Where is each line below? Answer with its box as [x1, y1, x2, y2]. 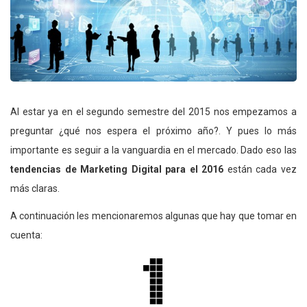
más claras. [10, 182, 60, 194]
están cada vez [223, 163, 297, 175]
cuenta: [10, 229, 42, 241]
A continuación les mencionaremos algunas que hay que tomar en [10, 210, 297, 221]
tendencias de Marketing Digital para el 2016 [10, 163, 224, 175]
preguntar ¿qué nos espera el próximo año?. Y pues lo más [10, 125, 297, 136]
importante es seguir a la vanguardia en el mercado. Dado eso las [10, 144, 297, 156]
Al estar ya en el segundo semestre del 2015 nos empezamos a [10, 106, 297, 117]
